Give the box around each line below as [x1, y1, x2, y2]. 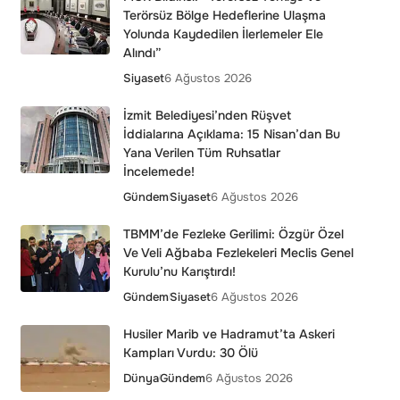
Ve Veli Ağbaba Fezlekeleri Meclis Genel [122, 245, 354, 261]
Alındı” [122, 45, 162, 61]
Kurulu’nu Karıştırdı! [122, 263, 236, 279]
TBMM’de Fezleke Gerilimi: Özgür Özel [122, 226, 344, 242]
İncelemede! [122, 163, 195, 179]
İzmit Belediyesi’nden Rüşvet [122, 107, 291, 123]
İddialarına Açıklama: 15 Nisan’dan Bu [122, 126, 340, 142]
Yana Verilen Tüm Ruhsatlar [122, 145, 280, 161]
